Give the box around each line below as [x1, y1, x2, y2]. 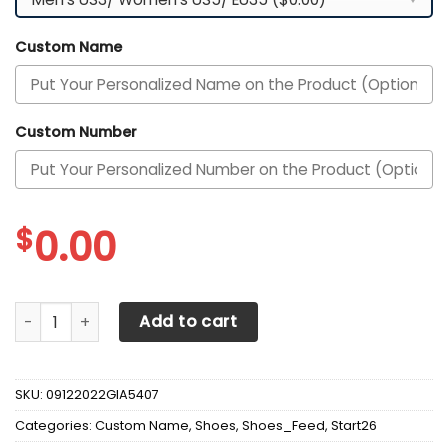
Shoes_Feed [242, 417, 325, 435]
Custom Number [15, 122, 137, 143]
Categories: [15, 417, 95, 435]
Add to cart [139, 310, 238, 334]
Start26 [331, 417, 377, 435]
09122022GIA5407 [46, 386, 159, 404]
